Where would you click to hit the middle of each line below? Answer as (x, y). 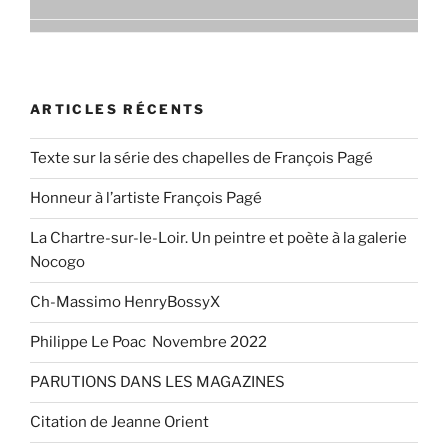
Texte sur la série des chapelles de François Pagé (201, 158)
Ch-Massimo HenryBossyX (125, 302)
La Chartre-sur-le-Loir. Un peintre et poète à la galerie (218, 238)
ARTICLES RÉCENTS (118, 109)
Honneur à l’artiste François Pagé (146, 198)
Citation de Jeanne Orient (119, 422)
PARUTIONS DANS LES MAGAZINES (157, 382)
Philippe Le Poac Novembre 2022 (148, 342)
